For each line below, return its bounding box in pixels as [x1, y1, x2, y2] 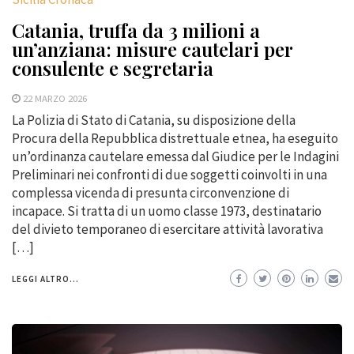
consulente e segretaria [12, 55, 213, 81]
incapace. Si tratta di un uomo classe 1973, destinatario [12, 202, 322, 220]
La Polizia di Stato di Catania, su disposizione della [12, 111, 296, 130]
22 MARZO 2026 [23, 92, 87, 105]
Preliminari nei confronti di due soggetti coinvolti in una [12, 166, 327, 184]
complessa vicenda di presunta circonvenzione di [12, 184, 289, 202]
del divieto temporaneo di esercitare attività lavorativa [12, 220, 323, 239]
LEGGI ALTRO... [12, 273, 79, 285]
